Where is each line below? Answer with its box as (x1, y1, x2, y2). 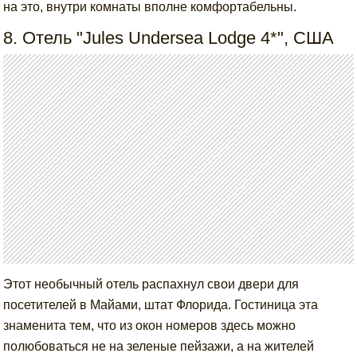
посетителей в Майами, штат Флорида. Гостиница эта (3, 298, 319, 312)
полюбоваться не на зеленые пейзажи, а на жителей (3, 339, 315, 354)
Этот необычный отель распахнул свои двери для (3, 277, 300, 292)
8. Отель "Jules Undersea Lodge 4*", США (3, 27, 335, 48)
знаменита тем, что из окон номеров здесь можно (3, 319, 296, 333)
